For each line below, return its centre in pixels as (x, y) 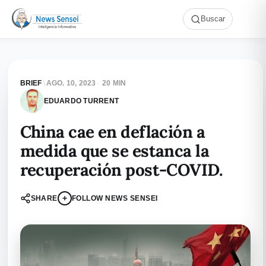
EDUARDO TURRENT (81, 101)
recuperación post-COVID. (121, 170)
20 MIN (114, 83)
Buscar (213, 19)
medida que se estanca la (115, 151)
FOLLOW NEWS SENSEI (115, 198)
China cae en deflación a (113, 132)
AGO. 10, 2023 (71, 83)
